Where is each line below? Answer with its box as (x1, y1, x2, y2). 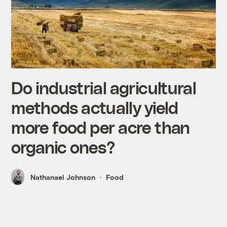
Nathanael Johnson (30, 172, 96, 181)
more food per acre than (11, 117, 190, 137)
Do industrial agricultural (11, 77, 196, 97)
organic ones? (11, 136, 115, 157)
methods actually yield (11, 97, 178, 117)
